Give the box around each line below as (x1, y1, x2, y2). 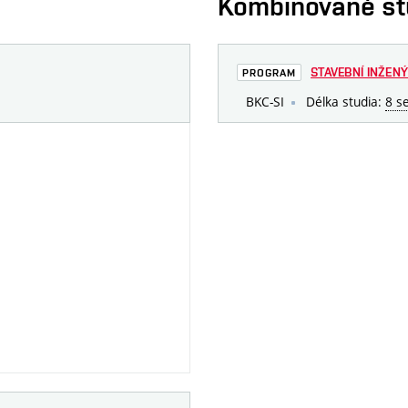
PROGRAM (242, 66, 296, 79)
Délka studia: (302, 93, 385, 110)
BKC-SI (246, 93, 284, 110)
